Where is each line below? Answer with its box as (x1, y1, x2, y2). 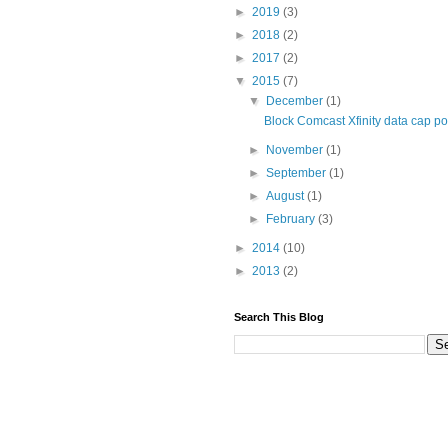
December (266, 94, 327, 108)
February (266, 212, 319, 226)
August (266, 189, 308, 203)
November (266, 143, 327, 157)
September (266, 166, 330, 180)
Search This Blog (234, 311, 324, 323)
